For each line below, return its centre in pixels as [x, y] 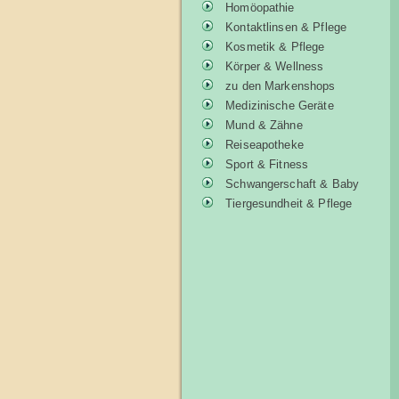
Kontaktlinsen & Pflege [285, 27]
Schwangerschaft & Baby [291, 184]
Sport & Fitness [265, 164]
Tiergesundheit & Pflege [287, 204]
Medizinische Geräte [278, 106]
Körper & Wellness [273, 66]
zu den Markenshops [279, 86]
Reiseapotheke [263, 145]
